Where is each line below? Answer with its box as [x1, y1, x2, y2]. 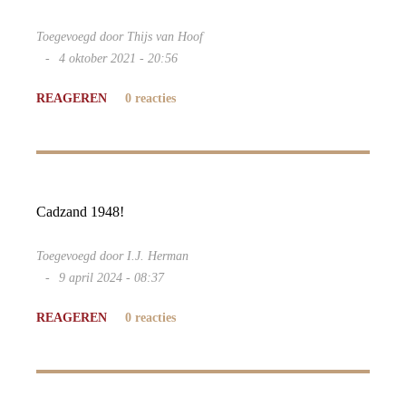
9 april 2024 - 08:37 [59, 271, 164, 285]
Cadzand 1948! [36, 204, 124, 219]
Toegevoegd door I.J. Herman [36, 249, 188, 263]
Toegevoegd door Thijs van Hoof [36, 30, 203, 43]
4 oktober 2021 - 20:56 [59, 52, 178, 65]
